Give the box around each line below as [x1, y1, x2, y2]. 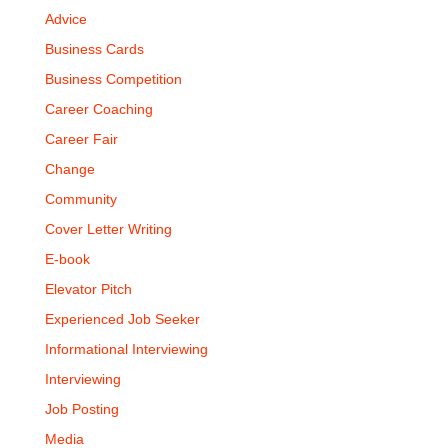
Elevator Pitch [44, 281, 132, 297]
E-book [44, 251, 90, 267]
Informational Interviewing [44, 341, 208, 357]
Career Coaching [44, 101, 153, 117]
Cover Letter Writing [44, 221, 172, 237]
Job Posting [44, 401, 119, 417]
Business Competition [44, 71, 182, 87]
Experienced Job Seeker [44, 311, 200, 327]
